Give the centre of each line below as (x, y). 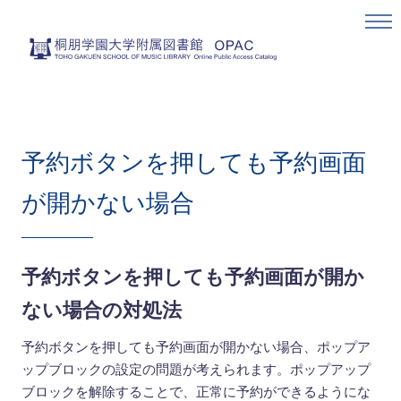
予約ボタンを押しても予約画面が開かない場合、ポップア (196, 347)
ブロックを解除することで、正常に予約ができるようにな (196, 392)
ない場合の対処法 (101, 310)
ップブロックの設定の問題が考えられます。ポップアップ (196, 369)
